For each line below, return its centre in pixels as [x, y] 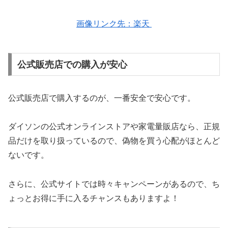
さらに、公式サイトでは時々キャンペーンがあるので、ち [114, 184]
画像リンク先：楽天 [114, 23]
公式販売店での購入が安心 [72, 64]
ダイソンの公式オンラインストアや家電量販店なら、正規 [114, 127]
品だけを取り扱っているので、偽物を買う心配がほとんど [114, 141]
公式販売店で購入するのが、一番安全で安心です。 [102, 98]
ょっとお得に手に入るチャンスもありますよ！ [94, 198]
